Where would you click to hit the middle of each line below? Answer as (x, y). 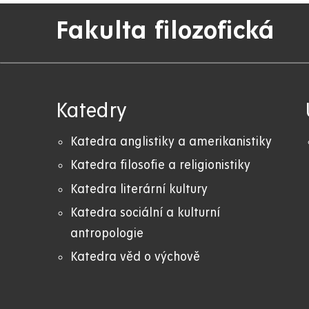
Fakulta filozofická (165, 31)
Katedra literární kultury (139, 189)
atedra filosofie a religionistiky (164, 166)
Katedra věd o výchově (135, 257)
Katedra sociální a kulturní (145, 212)
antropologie (107, 233)
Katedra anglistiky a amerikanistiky (171, 142)
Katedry (91, 111)
